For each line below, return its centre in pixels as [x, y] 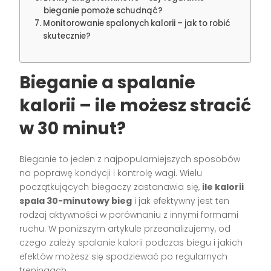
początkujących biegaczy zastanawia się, [111, 187]
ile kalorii [223, 187]
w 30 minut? [73, 129]
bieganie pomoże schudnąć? [103, 11]
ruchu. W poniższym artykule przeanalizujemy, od [125, 229]
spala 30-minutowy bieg [76, 201]
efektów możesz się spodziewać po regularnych [124, 257]
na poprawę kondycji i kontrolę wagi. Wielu [111, 173]
